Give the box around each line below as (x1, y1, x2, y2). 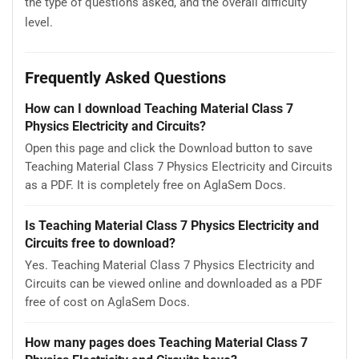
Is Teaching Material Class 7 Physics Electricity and (25, 217, 319, 233)
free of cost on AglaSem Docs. (25, 294, 190, 309)
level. (25, 15, 53, 30)
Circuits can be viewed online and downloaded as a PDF (25, 276, 322, 291)
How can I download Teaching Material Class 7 (25, 100, 293, 116)
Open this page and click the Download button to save (25, 140, 313, 155)
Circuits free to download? (25, 235, 175, 251)
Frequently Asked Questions (25, 67, 226, 87)
